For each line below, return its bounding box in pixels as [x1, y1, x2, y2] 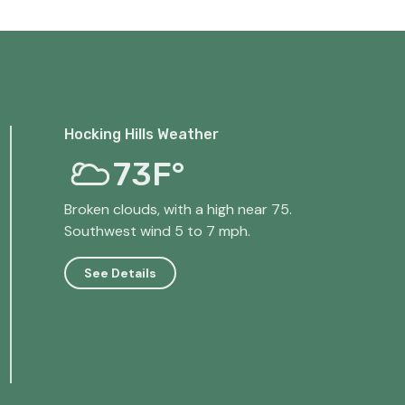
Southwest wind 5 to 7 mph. [63, 221, 250, 241]
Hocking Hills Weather [63, 126, 219, 144]
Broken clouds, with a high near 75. [63, 200, 292, 220]
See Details [83, 264, 156, 281]
